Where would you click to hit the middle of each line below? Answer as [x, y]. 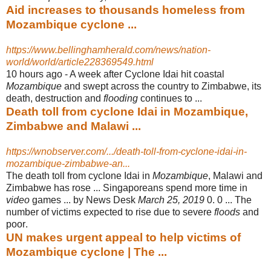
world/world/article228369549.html [80, 62]
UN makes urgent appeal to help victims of [123, 237]
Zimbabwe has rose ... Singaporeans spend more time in [127, 188]
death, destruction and [55, 98]
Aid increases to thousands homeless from [126, 10]
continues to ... [170, 98]
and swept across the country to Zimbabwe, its [162, 86]
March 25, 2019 [171, 200]
